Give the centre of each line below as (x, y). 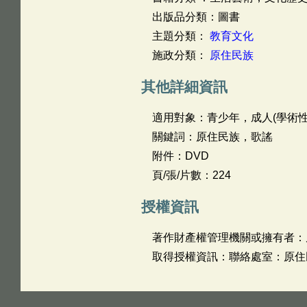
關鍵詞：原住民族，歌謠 (212, 137)
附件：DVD (180, 156)
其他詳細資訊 (184, 87)
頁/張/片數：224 (191, 175)
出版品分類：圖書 (196, 17)
